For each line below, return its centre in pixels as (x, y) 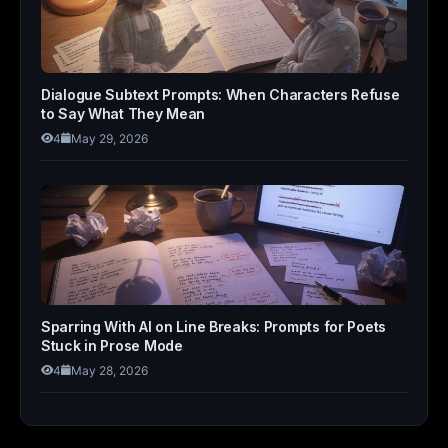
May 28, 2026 (109, 370)
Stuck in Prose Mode (112, 345)
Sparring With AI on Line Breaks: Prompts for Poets (214, 326)
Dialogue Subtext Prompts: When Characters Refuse (220, 94)
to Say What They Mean (123, 113)
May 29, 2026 (109, 138)
